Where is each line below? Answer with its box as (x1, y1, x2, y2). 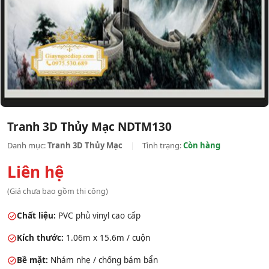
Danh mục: (7, 140, 47, 151)
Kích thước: (17, 232, 64, 243)
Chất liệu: (17, 210, 56, 221)
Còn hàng (183, 140, 220, 151)
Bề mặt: (17, 255, 48, 265)
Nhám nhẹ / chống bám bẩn (48, 255, 158, 265)
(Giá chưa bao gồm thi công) (7, 186, 108, 196)
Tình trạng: (141, 140, 183, 151)
